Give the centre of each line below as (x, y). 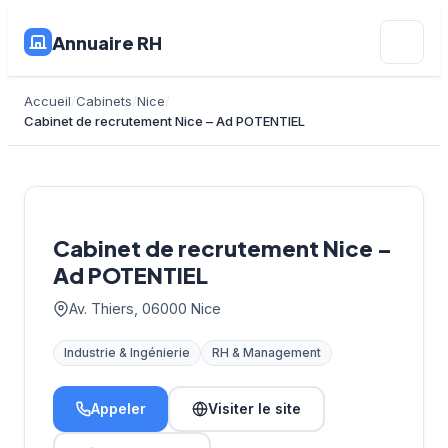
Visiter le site (254, 408)
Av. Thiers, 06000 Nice (145, 308)
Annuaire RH (107, 42)
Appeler (118, 408)
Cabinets (104, 101)
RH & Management (266, 353)
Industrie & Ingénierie (127, 353)
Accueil (47, 101)
